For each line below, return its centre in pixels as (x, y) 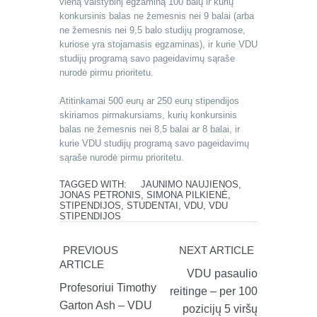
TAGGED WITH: (99, 185)
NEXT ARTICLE (217, 250)
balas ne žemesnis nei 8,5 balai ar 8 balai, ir (150, 129)
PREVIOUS (91, 250)
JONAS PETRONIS (100, 195)
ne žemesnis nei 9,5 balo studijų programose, (152, 30)
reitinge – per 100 (214, 292)
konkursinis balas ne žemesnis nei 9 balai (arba (157, 16)
